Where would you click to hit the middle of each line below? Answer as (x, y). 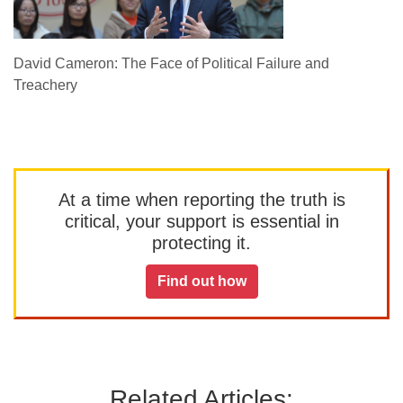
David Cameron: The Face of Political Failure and (171, 63)
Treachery (45, 85)
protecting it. (201, 243)
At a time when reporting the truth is (201, 200)
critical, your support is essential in (201, 221)
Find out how (201, 281)
